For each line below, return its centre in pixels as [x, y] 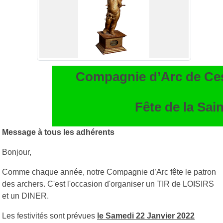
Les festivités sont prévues [50, 216]
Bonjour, [17, 152]
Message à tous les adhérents [58, 132]
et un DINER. [25, 196]
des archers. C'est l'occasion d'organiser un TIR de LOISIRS [108, 184]
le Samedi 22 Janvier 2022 [146, 216]
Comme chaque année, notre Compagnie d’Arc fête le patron [109, 172]
